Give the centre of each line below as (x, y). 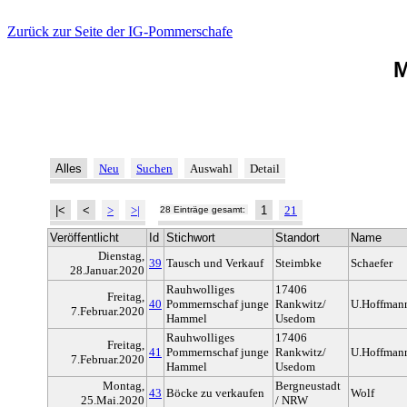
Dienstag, (121, 256)
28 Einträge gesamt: (204, 210)
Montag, (124, 386)
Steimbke (298, 263)
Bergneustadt (308, 386)
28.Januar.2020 (107, 271)
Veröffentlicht (84, 238)
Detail (265, 169)
